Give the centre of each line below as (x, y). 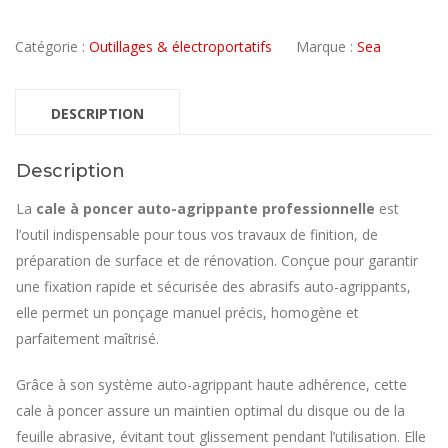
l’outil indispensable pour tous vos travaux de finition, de (197, 235)
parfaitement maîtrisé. (87, 339)
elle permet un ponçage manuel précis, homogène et (187, 313)
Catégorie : (52, 46)
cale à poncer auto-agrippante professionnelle (205, 209)
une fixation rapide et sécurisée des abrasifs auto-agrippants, (213, 287)
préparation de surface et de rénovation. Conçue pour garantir (217, 261)
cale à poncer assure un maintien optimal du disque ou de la (210, 411)
